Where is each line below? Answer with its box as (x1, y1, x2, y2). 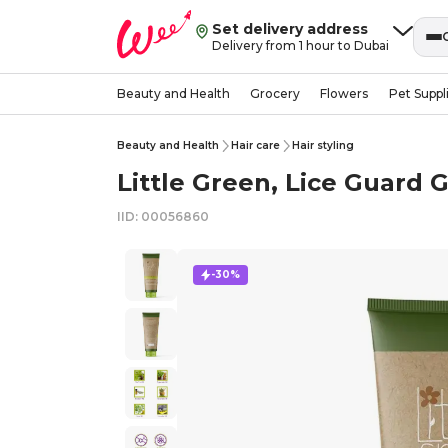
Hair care (231, 139, 280, 152)
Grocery (250, 85, 301, 101)
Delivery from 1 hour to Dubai (212, 37, 389, 53)
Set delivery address (212, 19, 368, 38)
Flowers (320, 85, 369, 101)
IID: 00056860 (117, 209, 209, 224)
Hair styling (292, 139, 354, 152)
